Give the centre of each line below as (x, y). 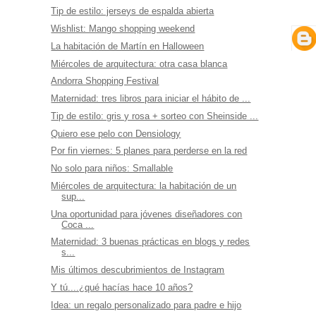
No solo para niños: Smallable (112, 169)
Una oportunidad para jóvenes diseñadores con (147, 214)
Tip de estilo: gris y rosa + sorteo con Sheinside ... (155, 116)
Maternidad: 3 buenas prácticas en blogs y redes (151, 242)
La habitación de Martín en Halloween (128, 46)
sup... (73, 196)
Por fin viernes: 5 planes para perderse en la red (149, 151)
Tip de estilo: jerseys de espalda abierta (133, 11)
